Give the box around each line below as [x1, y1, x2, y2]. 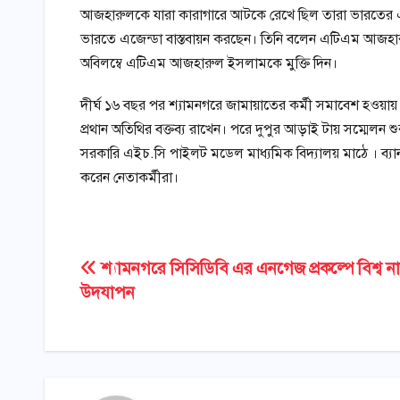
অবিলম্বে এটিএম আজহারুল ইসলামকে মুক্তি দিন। [80, 54, 337, 73]
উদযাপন [80, 282, 136, 304]
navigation [79, 294, 207, 330]
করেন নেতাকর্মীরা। [80, 169, 179, 187]
